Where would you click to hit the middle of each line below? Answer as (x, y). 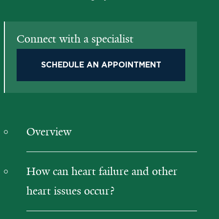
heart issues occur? (70, 191)
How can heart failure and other (102, 171)
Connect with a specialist (75, 39)
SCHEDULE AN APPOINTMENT (101, 65)
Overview (49, 132)
